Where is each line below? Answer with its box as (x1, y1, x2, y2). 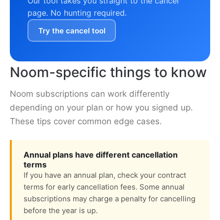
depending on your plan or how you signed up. (10, 103, 193, 113)
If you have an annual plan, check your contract (24, 170, 186, 180)
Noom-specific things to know (10, 64, 207, 81)
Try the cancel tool (38, 26, 106, 35)
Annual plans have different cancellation (24, 150, 178, 160)
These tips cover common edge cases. (10, 116, 162, 127)
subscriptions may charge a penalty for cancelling (24, 194, 195, 204)
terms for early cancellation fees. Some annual (24, 182, 185, 192)
